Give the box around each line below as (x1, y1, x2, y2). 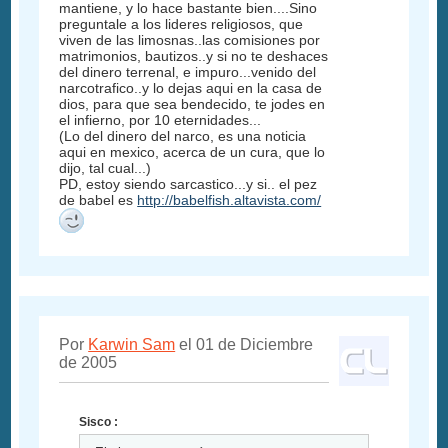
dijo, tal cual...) (59, 159, 152, 176)
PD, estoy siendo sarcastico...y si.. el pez (59, 175, 318, 192)
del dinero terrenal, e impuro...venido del (59, 63, 317, 80)
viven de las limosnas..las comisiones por (59, 31, 321, 48)
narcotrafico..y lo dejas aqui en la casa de (59, 79, 323, 96)
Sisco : (79, 415, 119, 428)
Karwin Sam (88, 335, 176, 353)
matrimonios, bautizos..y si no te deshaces (59, 47, 329, 64)
